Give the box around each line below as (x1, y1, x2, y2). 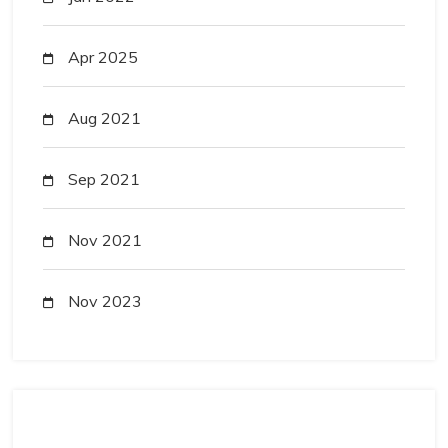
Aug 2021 (64, 108, 141, 128)
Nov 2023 (64, 291, 142, 311)
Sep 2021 (64, 169, 140, 189)
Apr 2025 (64, 47, 138, 67)
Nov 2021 (64, 230, 142, 250)
